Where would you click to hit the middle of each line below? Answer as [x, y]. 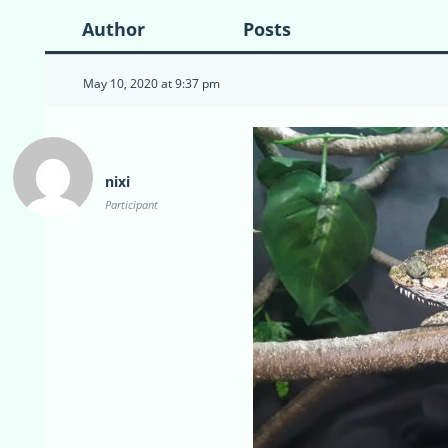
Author [113, 28]
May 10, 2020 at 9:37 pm [151, 83]
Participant [131, 204]
